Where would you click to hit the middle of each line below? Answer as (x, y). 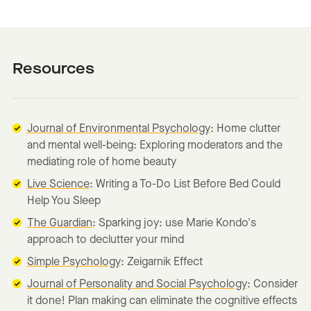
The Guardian (59, 224)
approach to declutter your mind (105, 241)
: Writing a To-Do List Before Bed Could (185, 185)
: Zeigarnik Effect (161, 263)
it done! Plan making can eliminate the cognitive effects (162, 302)
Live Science (58, 185)
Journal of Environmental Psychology (118, 129)
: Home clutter (245, 129)
